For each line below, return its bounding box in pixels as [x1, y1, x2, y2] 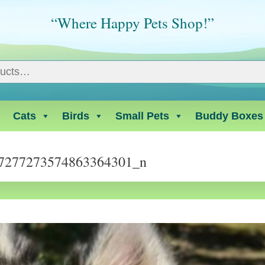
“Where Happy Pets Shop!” [51, 13, 214, 33]
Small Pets [115, 110, 169, 122]
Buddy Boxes [195, 110, 263, 122]
